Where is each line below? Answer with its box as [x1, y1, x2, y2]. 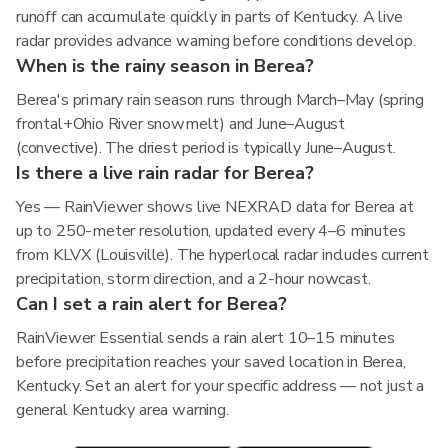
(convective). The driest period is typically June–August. [16, 137, 396, 159]
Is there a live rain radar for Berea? [16, 161, 314, 185]
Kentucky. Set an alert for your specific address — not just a [16, 375, 425, 397]
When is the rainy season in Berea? [16, 54, 314, 78]
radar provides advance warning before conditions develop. [16, 30, 416, 52]
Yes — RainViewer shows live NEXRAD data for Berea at [16, 196, 414, 218]
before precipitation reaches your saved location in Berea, [16, 351, 406, 373]
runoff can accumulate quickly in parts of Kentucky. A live [16, 6, 403, 28]
